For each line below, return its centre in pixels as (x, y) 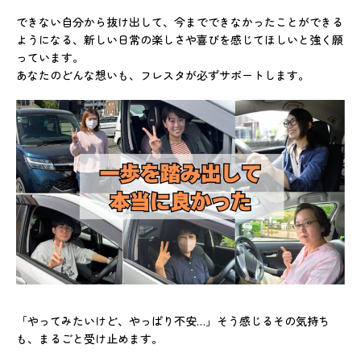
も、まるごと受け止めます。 (89, 339)
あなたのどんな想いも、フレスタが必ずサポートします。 (163, 75)
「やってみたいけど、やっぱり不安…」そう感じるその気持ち (173, 321)
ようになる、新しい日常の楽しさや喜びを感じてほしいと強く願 (180, 39)
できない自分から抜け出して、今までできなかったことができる (180, 21)
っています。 (50, 57)
